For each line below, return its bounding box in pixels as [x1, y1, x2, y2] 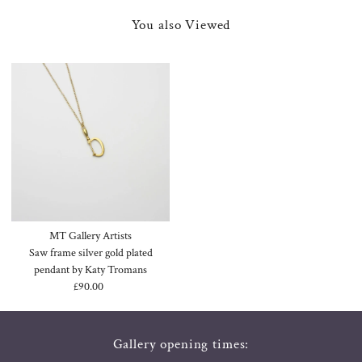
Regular [90, 279, 130, 294]
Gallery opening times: [112, 335, 250, 353]
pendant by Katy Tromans [34, 262, 148, 277]
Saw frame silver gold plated [28, 245, 153, 260]
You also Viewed [131, 15, 231, 34]
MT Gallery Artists [49, 228, 133, 243]
